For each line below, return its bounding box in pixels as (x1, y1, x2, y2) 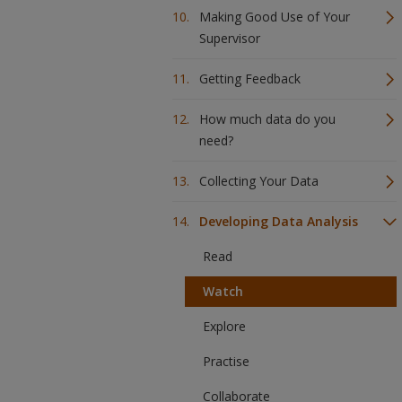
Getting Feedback (199, 70, 301, 87)
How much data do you (199, 110, 336, 127)
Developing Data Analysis (199, 213, 358, 230)
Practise (203, 353, 249, 370)
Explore (203, 318, 246, 335)
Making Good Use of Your (199, 8, 350, 25)
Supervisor (199, 30, 260, 47)
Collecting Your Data (199, 172, 319, 189)
